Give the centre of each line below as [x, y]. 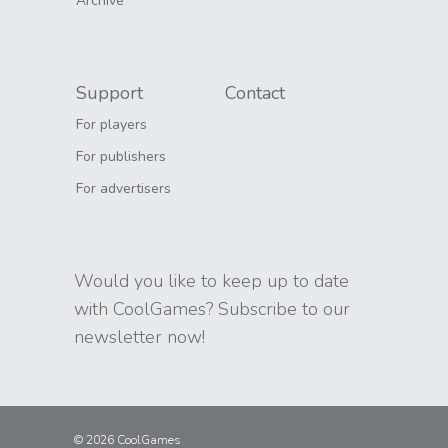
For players [111, 124]
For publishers [121, 156]
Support [109, 92]
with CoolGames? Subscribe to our [212, 308]
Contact [255, 92]
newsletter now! [139, 336]
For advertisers [123, 188]
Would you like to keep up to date [211, 280]
